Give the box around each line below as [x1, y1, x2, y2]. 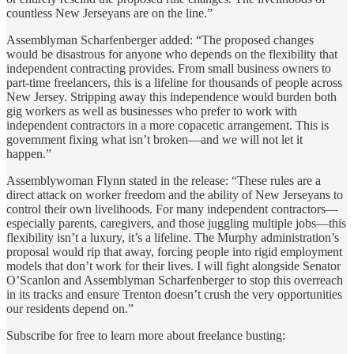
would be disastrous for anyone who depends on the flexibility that [6, 47, 337, 61]
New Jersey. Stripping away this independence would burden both [6, 89, 337, 104]
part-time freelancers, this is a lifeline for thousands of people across [6, 75, 342, 89]
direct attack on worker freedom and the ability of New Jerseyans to [6, 187, 343, 201]
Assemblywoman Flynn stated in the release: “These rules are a [6, 173, 321, 187]
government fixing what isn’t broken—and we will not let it [6, 132, 303, 146]
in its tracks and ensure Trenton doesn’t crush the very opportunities [6, 287, 342, 301]
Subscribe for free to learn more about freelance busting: [6, 328, 285, 342]
